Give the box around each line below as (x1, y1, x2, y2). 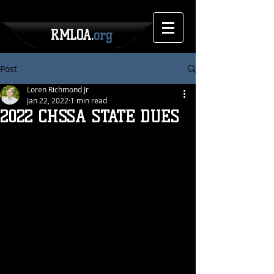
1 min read (70, 95, 107, 105)
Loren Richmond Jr (27, 84, 89, 94)
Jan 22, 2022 (27, 95, 68, 105)
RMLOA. (50, 28, 94, 43)
